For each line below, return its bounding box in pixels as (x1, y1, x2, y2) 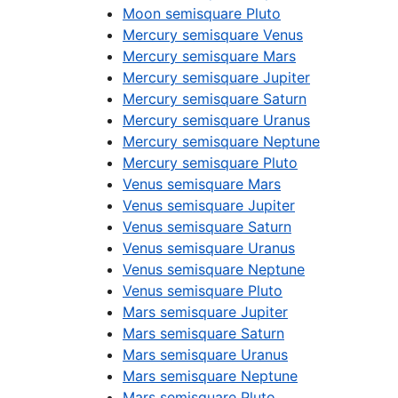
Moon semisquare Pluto (123, 4, 281, 22)
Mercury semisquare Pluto (123, 154, 298, 171)
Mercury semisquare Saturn (123, 90, 306, 107)
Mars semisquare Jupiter (123, 303, 288, 321)
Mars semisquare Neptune (123, 367, 298, 385)
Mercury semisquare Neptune (123, 132, 320, 150)
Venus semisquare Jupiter (123, 196, 295, 214)
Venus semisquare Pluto (123, 282, 283, 299)
